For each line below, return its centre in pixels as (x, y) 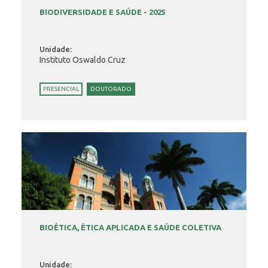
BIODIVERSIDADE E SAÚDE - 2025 (103, 12)
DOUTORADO (111, 89)
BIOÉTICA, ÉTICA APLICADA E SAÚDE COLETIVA (131, 227)
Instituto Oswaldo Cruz (83, 60)
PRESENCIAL (61, 89)
